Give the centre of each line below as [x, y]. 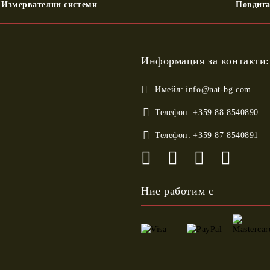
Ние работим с [177, 191]
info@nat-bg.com [218, 89]
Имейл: [169, 89]
